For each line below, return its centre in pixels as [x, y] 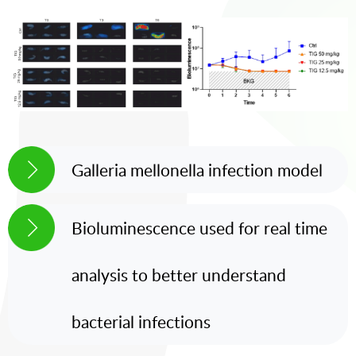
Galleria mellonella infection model [197, 170]
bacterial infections [141, 322]
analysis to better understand [179, 275]
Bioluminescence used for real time [199, 228]
